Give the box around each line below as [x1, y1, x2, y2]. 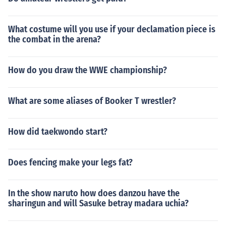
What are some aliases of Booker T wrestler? [8, 95, 176, 106]
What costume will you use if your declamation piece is [8, 24, 215, 35]
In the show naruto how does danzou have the [8, 188, 180, 199]
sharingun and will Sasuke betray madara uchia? [8, 198, 189, 209]
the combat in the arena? [8, 34, 101, 45]
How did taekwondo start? [8, 126, 107, 137]
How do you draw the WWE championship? [8, 65, 167, 76]
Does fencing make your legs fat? [8, 157, 133, 168]
